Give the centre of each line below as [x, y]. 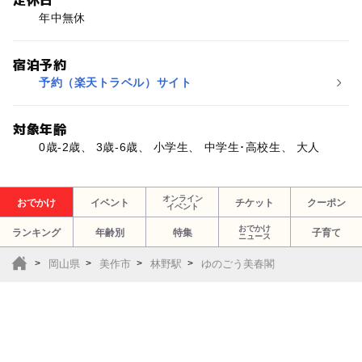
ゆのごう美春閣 [238, 264]
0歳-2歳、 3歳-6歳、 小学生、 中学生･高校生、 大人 [179, 147]
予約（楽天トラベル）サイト [115, 82]
